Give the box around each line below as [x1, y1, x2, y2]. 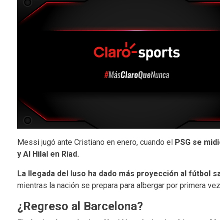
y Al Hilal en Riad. [17, 149, 79, 159]
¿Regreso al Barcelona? [17, 199, 143, 213]
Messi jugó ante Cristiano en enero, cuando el [17, 137, 175, 147]
